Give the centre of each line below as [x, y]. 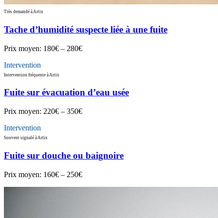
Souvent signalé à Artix [26, 138]
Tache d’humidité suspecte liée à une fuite [86, 30]
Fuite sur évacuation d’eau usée [66, 92]
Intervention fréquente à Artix [32, 75]
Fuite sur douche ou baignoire [64, 155]
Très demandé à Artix [24, 12]
